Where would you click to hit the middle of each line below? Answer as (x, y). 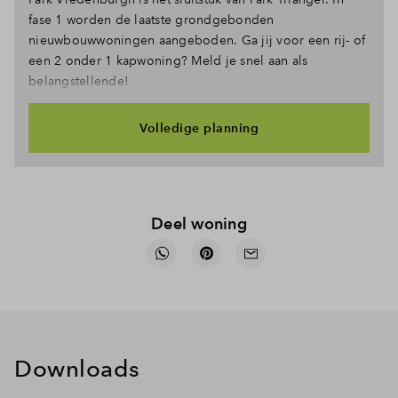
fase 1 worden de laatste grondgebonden (151, 20)
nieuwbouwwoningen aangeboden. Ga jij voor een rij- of (197, 40)
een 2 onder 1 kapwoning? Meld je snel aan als (168, 60)
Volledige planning (199, 127)
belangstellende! (79, 81)
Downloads (77, 368)
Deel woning (199, 223)
